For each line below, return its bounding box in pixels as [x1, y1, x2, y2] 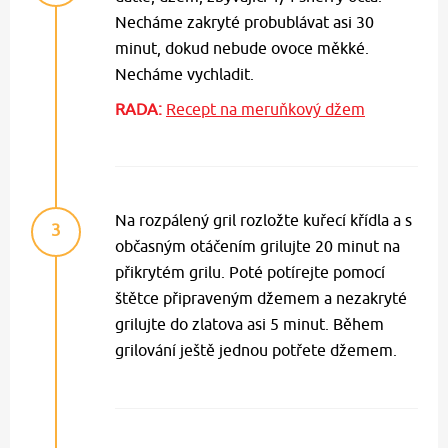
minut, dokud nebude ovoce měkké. [115, 39, 369, 58]
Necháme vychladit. [115, 65, 254, 84]
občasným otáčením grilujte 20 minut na [115, 237, 400, 256]
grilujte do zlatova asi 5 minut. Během [115, 315, 384, 334]
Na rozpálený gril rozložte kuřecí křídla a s [115, 211, 412, 230]
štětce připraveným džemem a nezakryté [115, 289, 407, 308]
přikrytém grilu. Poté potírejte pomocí [115, 263, 385, 282]
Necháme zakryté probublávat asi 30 [115, 13, 374, 32]
